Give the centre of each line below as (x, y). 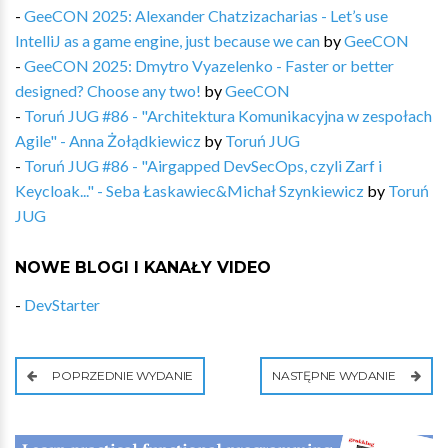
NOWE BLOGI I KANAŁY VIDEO (143, 267)
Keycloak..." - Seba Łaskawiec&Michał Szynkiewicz (189, 190)
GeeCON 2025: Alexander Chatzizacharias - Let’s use (206, 15)
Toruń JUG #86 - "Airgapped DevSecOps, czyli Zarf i (203, 165)
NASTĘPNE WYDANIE (335, 375)
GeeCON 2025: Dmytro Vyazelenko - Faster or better (209, 65)
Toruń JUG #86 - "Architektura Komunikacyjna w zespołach (228, 115)
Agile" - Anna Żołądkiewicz (108, 140)
